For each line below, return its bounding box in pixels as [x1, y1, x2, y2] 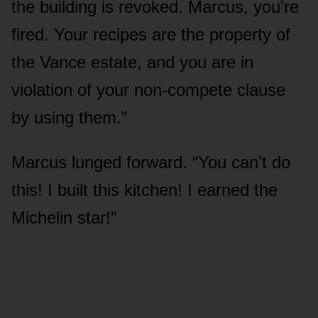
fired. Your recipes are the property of [11, 25, 290, 45]
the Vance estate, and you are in [11, 53, 253, 72]
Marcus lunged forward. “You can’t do [11, 153, 290, 172]
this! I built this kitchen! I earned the [11, 180, 278, 200]
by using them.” [11, 108, 127, 128]
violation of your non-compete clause [11, 80, 285, 100]
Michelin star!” [11, 208, 116, 228]
